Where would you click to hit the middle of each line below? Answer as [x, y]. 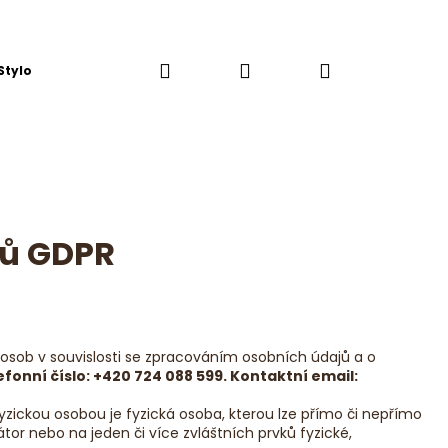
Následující [291, 391]
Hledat [203, 70]
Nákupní [372, 70]
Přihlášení [299, 70]
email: [334, 375]
